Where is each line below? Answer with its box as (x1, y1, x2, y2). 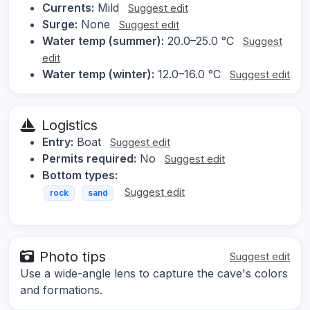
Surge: (42, 17, 77, 32)
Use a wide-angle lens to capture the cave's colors (20, 266, 288, 280)
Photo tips (39, 248, 106, 265)
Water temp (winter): (42, 67, 154, 82)
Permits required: (42, 152, 136, 166)
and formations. (20, 282, 102, 297)
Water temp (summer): (42, 34, 164, 48)
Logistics (42, 117, 98, 134)
